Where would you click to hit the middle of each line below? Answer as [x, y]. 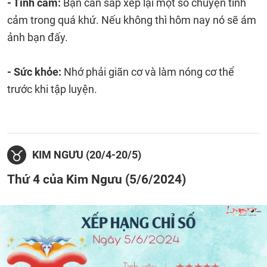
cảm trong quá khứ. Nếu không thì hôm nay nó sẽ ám [132, 20]
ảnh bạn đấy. [38, 37]
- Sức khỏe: [35, 72]
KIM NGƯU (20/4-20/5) [87, 155]
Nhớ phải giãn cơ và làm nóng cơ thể [149, 72]
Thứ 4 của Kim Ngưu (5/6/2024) [97, 179]
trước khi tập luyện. [52, 89]
